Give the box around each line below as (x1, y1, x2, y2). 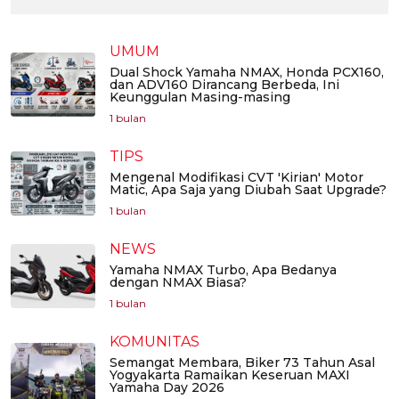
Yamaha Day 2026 (110, 379, 224, 396)
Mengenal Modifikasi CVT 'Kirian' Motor (110, 169, 363, 186)
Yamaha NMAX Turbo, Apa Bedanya (110, 262, 337, 279)
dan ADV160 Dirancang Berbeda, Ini (110, 77, 339, 94)
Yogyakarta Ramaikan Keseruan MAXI (110, 367, 350, 384)
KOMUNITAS (110, 333, 199, 351)
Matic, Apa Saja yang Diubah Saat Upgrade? (110, 182, 387, 199)
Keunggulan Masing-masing (110, 89, 290, 106)
